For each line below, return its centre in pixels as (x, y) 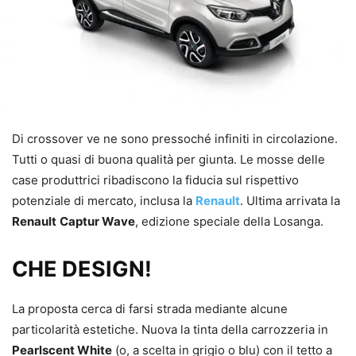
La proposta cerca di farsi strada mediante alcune (150, 309)
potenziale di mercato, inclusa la (104, 201)
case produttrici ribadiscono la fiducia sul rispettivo (155, 180)
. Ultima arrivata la (290, 201)
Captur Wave (97, 222)
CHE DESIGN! (82, 269)
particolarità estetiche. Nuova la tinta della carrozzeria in (170, 330)
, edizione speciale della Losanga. (229, 222)
